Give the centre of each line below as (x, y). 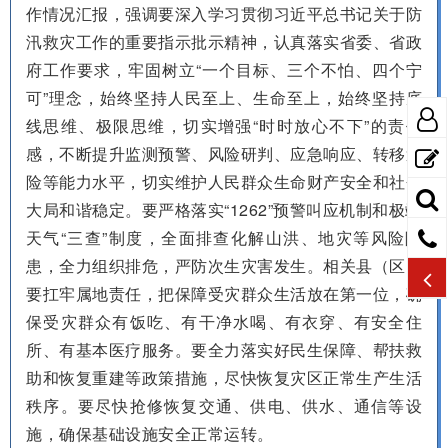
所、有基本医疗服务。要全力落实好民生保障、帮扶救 (224, 349)
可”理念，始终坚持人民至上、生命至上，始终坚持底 (224, 97)
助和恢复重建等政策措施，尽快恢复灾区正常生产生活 (224, 377)
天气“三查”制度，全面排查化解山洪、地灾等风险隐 (224, 237)
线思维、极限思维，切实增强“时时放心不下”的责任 (224, 125)
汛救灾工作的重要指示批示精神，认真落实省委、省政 (224, 41)
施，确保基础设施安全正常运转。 (150, 433)
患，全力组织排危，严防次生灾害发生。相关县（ (207, 265)
